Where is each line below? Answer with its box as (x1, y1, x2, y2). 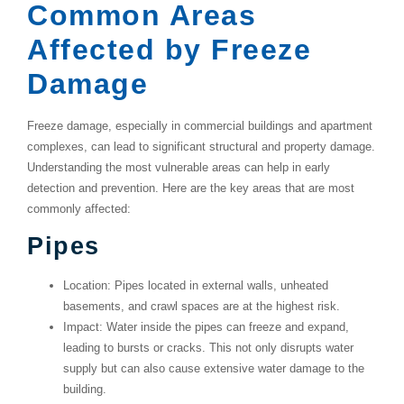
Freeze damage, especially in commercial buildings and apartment (27, 118, 372, 133)
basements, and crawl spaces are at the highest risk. (63, 299, 340, 314)
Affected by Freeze (27, 32, 311, 66)
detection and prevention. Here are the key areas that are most (27, 180, 354, 195)
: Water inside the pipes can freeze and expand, (99, 320, 349, 335)
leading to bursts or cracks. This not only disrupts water (63, 341, 353, 355)
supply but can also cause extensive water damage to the (63, 362, 364, 376)
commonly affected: (27, 201, 131, 216)
